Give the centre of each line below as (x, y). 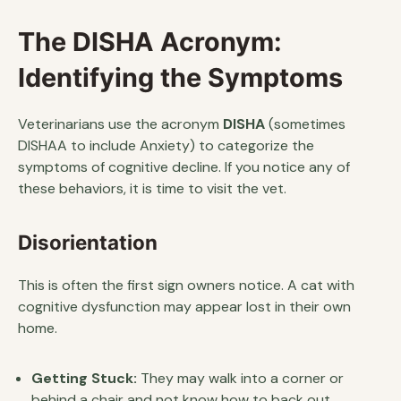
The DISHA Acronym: (150, 42)
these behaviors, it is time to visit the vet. (152, 188)
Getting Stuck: (84, 378)
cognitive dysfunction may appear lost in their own (184, 307)
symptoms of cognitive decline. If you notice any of (184, 167)
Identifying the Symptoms (180, 77)
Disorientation (88, 242)
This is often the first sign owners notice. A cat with (186, 285)
